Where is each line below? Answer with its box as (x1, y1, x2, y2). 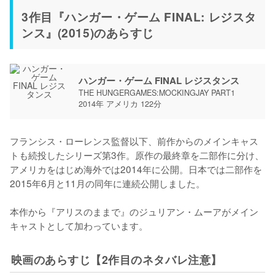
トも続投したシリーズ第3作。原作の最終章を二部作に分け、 (10, 147, 264, 161)
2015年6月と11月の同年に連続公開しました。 (10, 176, 205, 190)
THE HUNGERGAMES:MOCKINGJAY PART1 (79, 87, 235, 98)
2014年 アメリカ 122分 (79, 98, 161, 109)
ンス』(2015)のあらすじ (21, 23, 155, 41)
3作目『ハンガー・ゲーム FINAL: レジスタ (21, 7, 257, 25)
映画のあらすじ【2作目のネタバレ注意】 (10, 251, 222, 267)
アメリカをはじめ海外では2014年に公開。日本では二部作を (10, 161, 262, 176)
